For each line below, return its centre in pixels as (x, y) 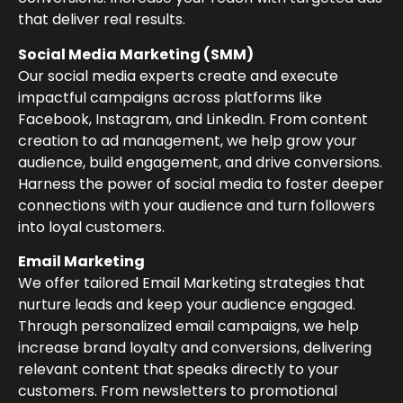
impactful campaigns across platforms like (170, 97)
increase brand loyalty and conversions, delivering (195, 347)
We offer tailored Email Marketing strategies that (192, 282)
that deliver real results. (102, 20)
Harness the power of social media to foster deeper (201, 184)
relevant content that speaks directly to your (179, 369)
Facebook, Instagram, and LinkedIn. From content (193, 119)
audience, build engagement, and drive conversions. (200, 162)
